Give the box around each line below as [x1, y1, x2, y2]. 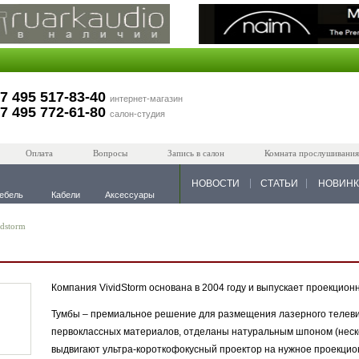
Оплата [26, 148, 53, 158]
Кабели [51, 190, 80, 200]
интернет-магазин [110, 94, 183, 103]
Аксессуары [105, 190, 155, 200]
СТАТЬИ [260, 178, 298, 189]
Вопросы [93, 148, 127, 158]
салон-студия [110, 109, 165, 119]
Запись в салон [167, 148, 224, 158]
